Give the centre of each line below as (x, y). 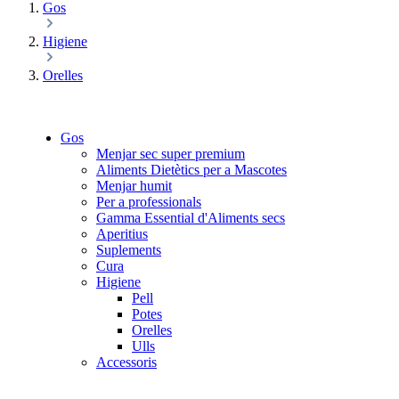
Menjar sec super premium (171, 154)
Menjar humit (134, 186)
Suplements (129, 250)
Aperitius (122, 234)
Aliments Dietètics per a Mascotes (191, 170)
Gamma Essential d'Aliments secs (191, 218)
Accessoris (126, 362)
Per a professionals (149, 202)
